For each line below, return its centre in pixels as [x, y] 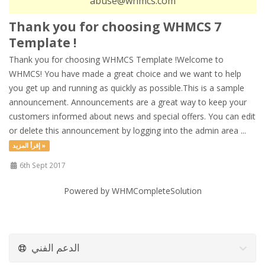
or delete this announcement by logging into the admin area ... [127, 130]
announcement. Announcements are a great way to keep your [128, 102]
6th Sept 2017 [42, 165]
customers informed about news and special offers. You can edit [132, 116]
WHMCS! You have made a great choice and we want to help [125, 74]
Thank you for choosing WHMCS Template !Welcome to [116, 59]
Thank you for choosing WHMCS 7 [115, 27]
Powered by [88, 191]
